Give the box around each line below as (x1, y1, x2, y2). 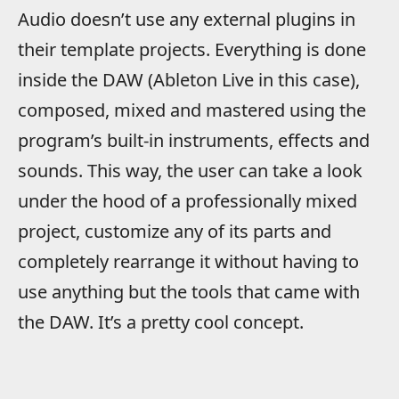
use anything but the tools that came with (18, 280, 360, 305)
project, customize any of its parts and (18, 219, 331, 244)
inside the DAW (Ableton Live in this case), (18, 68, 360, 93)
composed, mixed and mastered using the (18, 98, 366, 123)
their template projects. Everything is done (18, 37, 366, 62)
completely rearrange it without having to (18, 249, 359, 274)
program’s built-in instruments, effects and (18, 128, 370, 153)
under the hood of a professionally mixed (18, 189, 357, 214)
